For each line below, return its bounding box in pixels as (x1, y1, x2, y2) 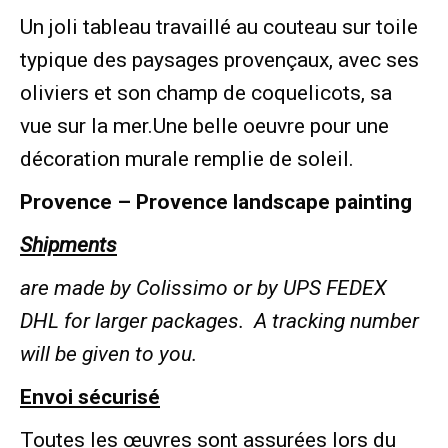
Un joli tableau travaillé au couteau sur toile (20, 14, 418, 39)
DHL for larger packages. (20, 308, 254, 333)
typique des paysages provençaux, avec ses (20, 47, 419, 72)
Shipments (20, 232, 117, 257)
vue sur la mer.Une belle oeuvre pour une (20, 113, 389, 138)
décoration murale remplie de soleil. (20, 146, 354, 171)
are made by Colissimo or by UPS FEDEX (20, 275, 387, 300)
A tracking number (254, 308, 419, 333)
